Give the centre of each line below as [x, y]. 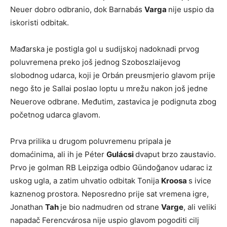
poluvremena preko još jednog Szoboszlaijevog [95, 62]
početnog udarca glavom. [55, 115]
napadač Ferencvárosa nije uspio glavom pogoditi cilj [105, 220]
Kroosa [175, 181]
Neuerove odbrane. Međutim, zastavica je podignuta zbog [113, 102]
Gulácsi [121, 154]
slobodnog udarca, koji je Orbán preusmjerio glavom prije [113, 75]
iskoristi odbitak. [40, 23]
